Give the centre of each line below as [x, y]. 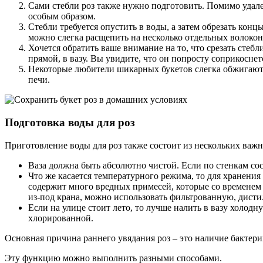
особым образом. [62, 16]
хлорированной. [61, 218]
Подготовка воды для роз [70, 122]
